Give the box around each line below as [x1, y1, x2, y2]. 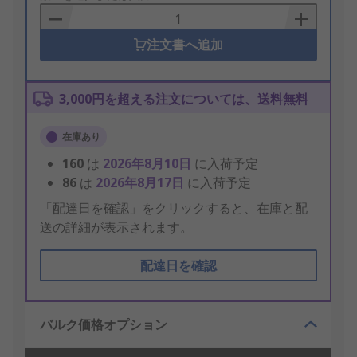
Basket [40, 6, 81, 25]
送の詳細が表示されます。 [40, 218, 193, 237]
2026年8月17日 [96, 174, 187, 192]
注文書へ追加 [146, 36, 223, 54]
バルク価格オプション [40, 316, 167, 334]
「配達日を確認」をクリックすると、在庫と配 [40, 199, 308, 218]
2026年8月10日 [103, 155, 194, 173]
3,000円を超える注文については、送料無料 [59, 90, 308, 108]
